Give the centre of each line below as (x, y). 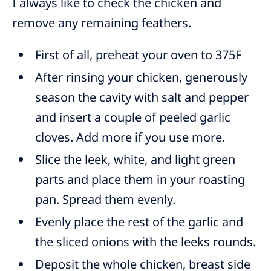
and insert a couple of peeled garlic (133, 117)
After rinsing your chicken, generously (142, 77)
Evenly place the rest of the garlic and (139, 222)
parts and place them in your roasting (140, 180)
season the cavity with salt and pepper (142, 97)
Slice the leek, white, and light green (135, 160)
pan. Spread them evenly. (106, 200)
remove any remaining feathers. (102, 23)
